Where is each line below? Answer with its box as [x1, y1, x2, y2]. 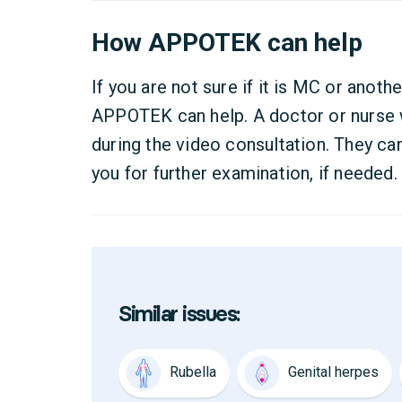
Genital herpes [288, 363, 379, 381]
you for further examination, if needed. [92, 162, 398, 184]
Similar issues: [118, 301, 240, 327]
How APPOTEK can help [92, 28, 363, 57]
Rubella [170, 363, 216, 381]
